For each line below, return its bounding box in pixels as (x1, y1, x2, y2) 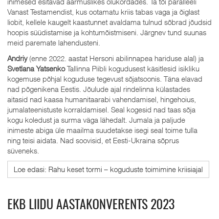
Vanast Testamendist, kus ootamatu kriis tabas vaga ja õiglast (7, 7, 199, 16)
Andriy (7, 53, 27, 63)
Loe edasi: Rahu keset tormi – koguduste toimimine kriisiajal (14, 165, 203, 174)
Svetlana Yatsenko (7, 64, 65, 73)
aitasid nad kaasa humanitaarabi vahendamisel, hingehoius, (7, 94, 196, 104)
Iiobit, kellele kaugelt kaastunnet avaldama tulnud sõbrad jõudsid (7, 18, 212, 26)
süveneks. (7, 146, 39, 155)
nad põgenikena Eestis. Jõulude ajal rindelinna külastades (7, 84, 190, 93)
